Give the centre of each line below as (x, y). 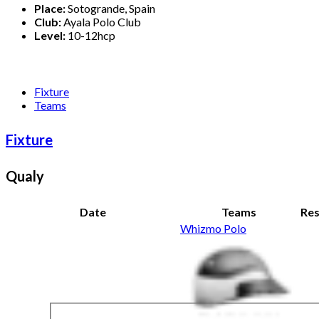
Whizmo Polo (213, 229)
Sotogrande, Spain (110, 9)
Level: (50, 36)
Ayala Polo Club (101, 22)
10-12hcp (90, 36)
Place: (50, 9)
